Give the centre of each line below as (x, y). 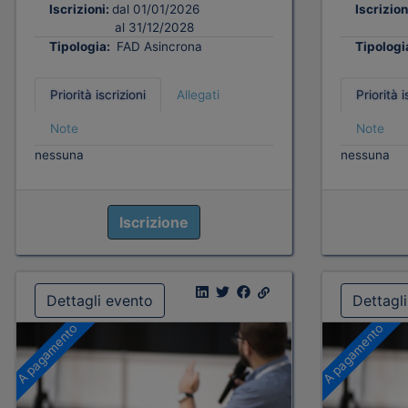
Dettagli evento (100, 301)
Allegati (198, 95)
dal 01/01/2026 (156, 10)
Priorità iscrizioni (98, 95)
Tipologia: (81, 47)
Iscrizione (153, 223)
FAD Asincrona (158, 47)
